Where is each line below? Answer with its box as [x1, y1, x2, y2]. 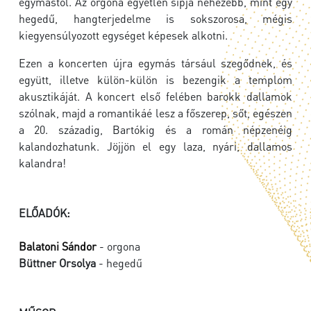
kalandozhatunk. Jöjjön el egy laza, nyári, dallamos [19, 139, 292, 154]
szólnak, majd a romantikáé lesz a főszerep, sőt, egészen [19, 106, 292, 121]
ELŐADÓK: [19, 205, 70, 221]
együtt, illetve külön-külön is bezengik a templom [19, 72, 292, 87]
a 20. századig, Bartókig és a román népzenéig [19, 122, 292, 137]
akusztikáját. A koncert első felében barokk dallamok [19, 89, 292, 104]
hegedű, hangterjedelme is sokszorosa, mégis [19, 11, 292, 26]
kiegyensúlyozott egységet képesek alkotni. [19, 28, 230, 43]
